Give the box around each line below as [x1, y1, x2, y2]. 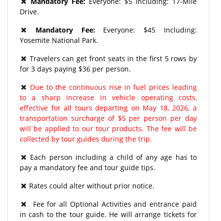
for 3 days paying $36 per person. [20, 64, 131, 74]
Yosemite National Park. [20, 35, 98, 45]
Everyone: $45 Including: [103, 25, 197, 35]
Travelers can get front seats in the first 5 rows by [27, 53, 197, 63]
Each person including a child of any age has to [27, 152, 197, 162]
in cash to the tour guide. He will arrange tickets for [20, 209, 197, 219]
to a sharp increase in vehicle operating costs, [20, 92, 197, 102]
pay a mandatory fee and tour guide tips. [20, 162, 155, 172]
